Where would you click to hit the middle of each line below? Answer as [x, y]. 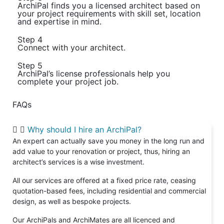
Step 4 [30, 40]
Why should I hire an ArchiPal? [84, 130]
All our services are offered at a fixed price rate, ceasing [104, 180]
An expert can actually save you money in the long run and [108, 141]
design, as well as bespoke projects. [73, 201]
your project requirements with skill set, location [109, 14]
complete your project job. [68, 82]
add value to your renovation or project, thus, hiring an [101, 151]
